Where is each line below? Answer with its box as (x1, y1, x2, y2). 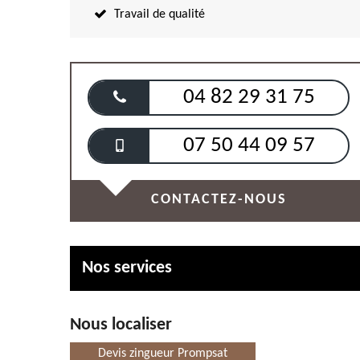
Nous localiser (70, 316, 172, 334)
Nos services (82, 259, 172, 277)
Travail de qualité (114, 8, 205, 21)
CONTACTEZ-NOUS (150, 192, 287, 207)
